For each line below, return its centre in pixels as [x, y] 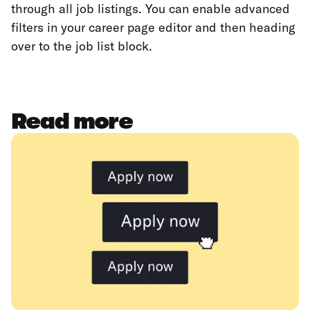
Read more [72, 121]
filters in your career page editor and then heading [153, 27]
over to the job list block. [82, 46]
